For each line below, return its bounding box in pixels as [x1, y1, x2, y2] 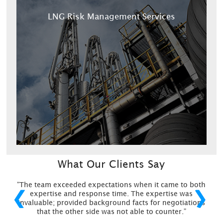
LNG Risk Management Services [47, 12, 175, 22]
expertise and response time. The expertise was [30, 190, 193, 198]
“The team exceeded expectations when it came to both [17, 181, 206, 189]
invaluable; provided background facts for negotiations [17, 199, 205, 207]
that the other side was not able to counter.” [36, 208, 186, 216]
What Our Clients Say [58, 158, 165, 171]
